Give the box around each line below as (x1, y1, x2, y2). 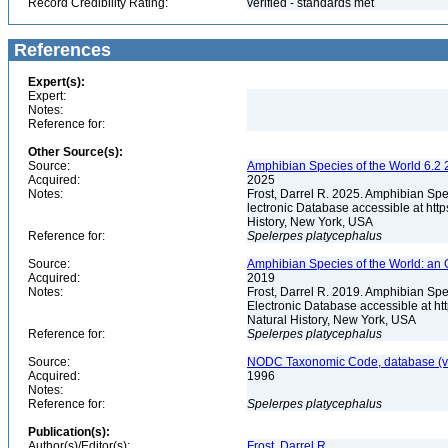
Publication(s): (28, 425, 110, 439)
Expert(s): (28, 75, 85, 89)
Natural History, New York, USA (247, 313, 419, 327)
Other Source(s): (28, 145, 123, 159)
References (9, 40, 111, 60)
